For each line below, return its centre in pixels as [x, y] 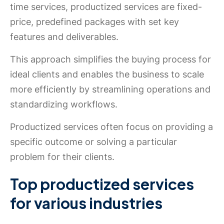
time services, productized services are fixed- [106, 7]
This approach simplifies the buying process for [110, 59]
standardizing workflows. [64, 104]
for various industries [86, 203]
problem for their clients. [62, 157]
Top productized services [102, 184]
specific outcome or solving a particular [93, 142]
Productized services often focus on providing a [111, 127]
